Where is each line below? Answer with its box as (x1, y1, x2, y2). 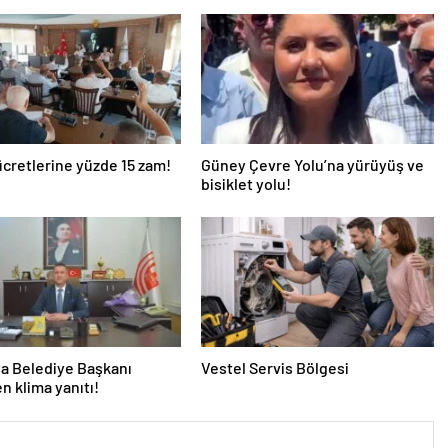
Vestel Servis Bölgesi (200, 358, 349, 377)
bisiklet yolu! (200, 174, 291, 193)
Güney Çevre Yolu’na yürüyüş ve (200, 155, 424, 174)
